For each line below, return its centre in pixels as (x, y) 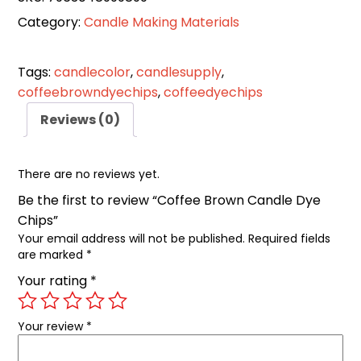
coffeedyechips (214, 93)
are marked (52, 255)
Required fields (290, 239)
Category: (51, 23)
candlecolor (93, 73)
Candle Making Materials (162, 23)
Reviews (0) (81, 120)
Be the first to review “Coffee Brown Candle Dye (170, 201)
